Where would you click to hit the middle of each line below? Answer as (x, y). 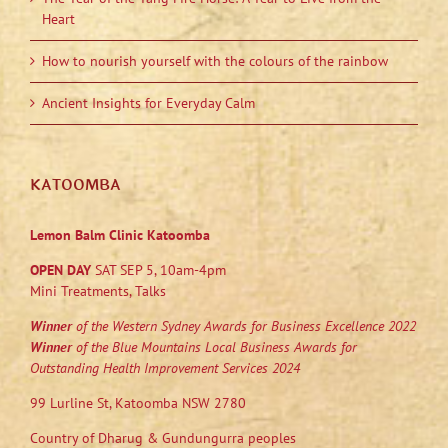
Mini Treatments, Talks (98, 291)
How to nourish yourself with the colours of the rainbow (215, 61)
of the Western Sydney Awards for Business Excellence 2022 (244, 326)
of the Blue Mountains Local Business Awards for (214, 347)
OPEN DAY (60, 270)
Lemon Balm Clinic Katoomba (120, 235)
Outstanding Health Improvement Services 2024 (165, 368)
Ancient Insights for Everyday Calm (148, 103)
